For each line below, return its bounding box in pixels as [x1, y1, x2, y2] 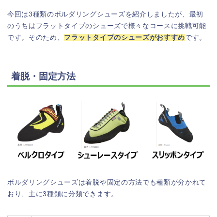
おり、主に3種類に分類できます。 [7, 190, 118, 198]
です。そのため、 [7, 33, 64, 41]
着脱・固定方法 [11, 71, 76, 81]
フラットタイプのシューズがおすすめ [64, 33, 186, 41]
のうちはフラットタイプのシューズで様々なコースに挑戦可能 [7, 22, 207, 30]
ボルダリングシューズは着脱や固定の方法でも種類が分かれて [7, 178, 207, 186]
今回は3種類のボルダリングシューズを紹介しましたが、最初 [7, 10, 204, 18]
